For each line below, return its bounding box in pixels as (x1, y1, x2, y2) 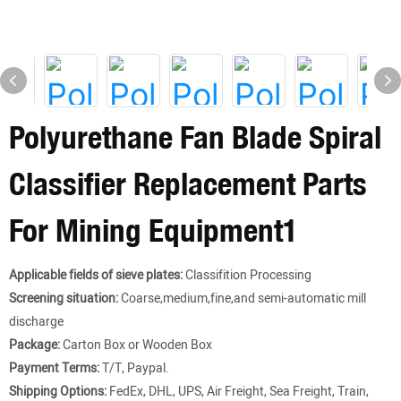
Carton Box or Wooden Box (60, 336, 212, 354)
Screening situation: (9, 289, 118, 308)
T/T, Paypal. (99, 359, 169, 378)
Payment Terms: (9, 359, 99, 378)
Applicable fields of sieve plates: (9, 266, 183, 285)
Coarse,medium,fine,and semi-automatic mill (118, 289, 366, 308)
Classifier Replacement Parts (9, 165, 367, 202)
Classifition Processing (183, 266, 311, 285)
